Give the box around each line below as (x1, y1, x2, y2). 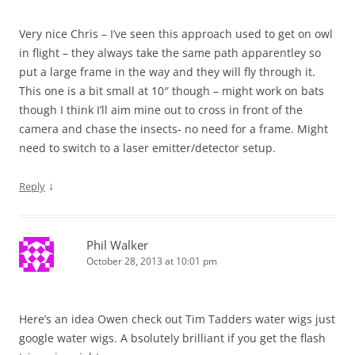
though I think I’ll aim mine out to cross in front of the (19, 102, 303, 117)
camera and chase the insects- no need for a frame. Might (19, 121, 328, 136)
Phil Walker (86, 237, 148, 253)
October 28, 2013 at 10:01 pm (86, 254, 217, 268)
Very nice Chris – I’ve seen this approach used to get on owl (19, 26, 333, 41)
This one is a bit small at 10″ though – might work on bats (19, 83, 324, 98)
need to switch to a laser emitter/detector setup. (19, 140, 276, 155)
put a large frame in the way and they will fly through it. (19, 64, 315, 79)
